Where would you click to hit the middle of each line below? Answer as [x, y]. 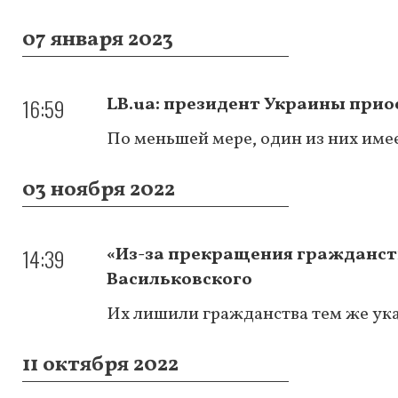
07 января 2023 [98, 40]
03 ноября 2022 [99, 190]
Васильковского [179, 279]
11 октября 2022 [100, 365]
